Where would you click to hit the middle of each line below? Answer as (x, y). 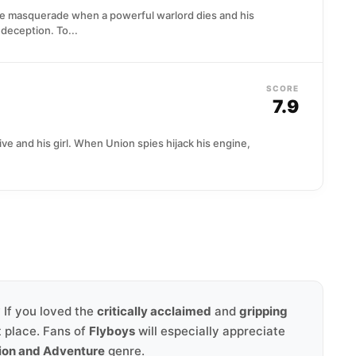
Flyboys (112, 331)
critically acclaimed (154, 311)
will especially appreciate (210, 331)
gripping (263, 311)
